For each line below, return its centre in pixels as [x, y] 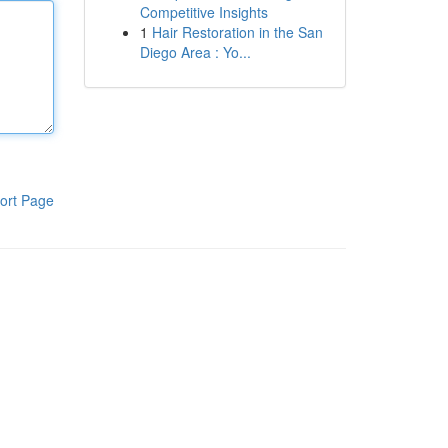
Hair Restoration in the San [237, 32]
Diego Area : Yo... [195, 52]
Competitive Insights [203, 12]
